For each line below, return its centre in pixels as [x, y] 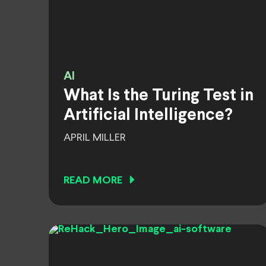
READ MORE [93, 181]
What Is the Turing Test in [159, 96]
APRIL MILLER [95, 138]
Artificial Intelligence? [148, 116]
